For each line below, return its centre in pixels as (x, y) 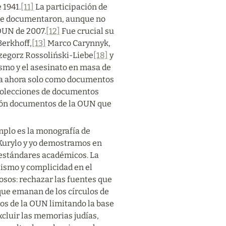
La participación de (71, 7)
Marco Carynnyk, (78, 43)
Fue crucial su (87, 31)
